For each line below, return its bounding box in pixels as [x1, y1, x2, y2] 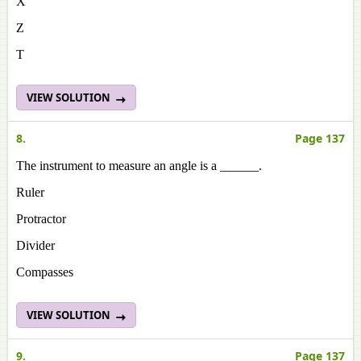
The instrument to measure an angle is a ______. [16, 159, 262, 172]
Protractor [16, 212, 66, 226]
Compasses [16, 265, 73, 279]
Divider [16, 239, 55, 252]
